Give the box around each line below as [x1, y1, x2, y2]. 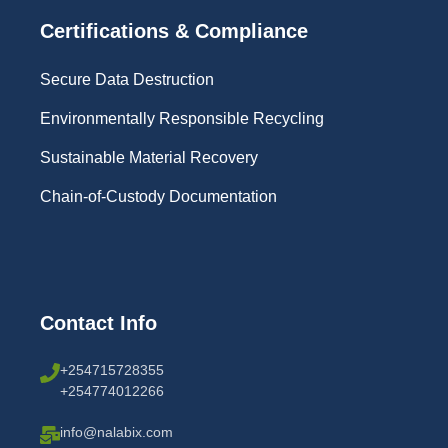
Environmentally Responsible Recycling [40, 110, 324, 128]
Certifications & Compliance [40, 20, 308, 43]
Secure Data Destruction [40, 71, 214, 89]
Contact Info [40, 312, 157, 335]
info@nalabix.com [60, 424, 173, 441]
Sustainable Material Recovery [40, 149, 258, 167]
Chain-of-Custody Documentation [40, 188, 277, 206]
